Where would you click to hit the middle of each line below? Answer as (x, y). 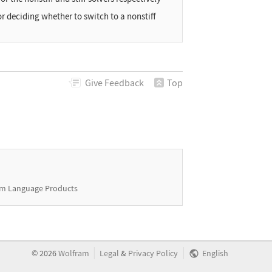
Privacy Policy (153, 254)
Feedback (123, 82)
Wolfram (74, 254)
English (214, 254)
